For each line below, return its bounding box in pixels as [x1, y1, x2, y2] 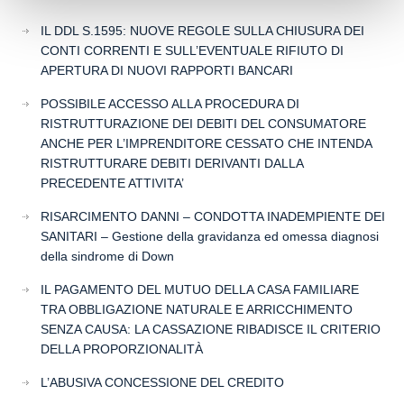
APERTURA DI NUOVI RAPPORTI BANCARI [41, 63, 293, 78]
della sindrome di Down [41, 249, 174, 263]
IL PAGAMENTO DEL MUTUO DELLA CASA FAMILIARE [41, 282, 359, 297]
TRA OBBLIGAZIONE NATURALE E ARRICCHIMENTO [41, 302, 353, 317]
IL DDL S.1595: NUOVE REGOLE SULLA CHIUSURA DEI [41, 23, 364, 38]
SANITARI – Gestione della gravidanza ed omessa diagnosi [41, 229, 379, 243]
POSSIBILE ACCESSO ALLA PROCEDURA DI [41, 96, 299, 111]
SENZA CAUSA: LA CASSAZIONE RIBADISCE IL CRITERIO [41, 322, 381, 336]
